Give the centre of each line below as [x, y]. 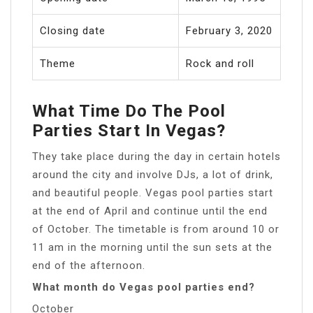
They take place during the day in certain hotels [156, 156]
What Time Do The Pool [129, 111]
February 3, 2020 [229, 30]
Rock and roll [220, 63]
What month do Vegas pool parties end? [144, 287]
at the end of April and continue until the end [150, 211]
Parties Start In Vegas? [129, 130]
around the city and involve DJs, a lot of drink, [153, 174]
